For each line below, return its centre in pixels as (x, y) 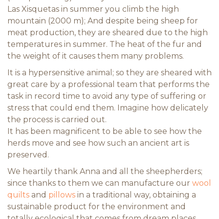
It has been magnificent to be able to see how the (105, 131)
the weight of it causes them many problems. (96, 56)
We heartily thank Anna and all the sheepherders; (105, 171)
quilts (18, 195)
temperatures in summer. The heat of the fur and (105, 44)
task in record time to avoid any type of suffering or (107, 96)
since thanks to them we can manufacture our (100, 183)
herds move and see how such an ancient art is (98, 143)
